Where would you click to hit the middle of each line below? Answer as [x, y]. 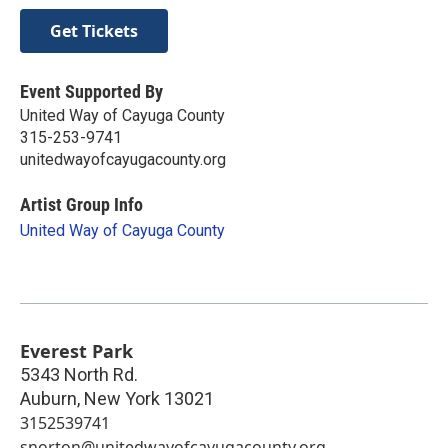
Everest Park [76, 350]
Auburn [48, 398]
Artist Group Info [81, 204]
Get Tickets [94, 30]
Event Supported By [91, 91]
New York [122, 398]
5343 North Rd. [79, 374]
